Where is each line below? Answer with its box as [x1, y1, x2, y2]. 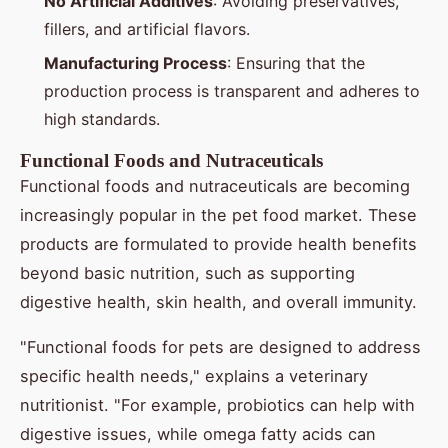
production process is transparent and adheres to [44, 81, 420, 102]
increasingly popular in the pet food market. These [20, 205, 417, 226]
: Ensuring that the [227, 53, 365, 74]
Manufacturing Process [44, 53, 227, 74]
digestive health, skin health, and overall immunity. [20, 292, 417, 313]
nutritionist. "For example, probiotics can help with [20, 395, 415, 416]
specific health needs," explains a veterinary [20, 366, 368, 387]
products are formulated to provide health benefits [20, 234, 417, 255]
